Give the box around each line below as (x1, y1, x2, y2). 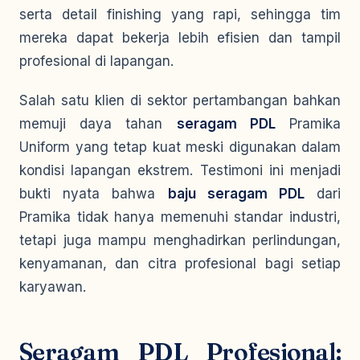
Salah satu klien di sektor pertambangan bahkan (19, 92, 341, 108)
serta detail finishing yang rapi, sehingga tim (19, 6, 341, 22)
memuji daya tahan (19, 116, 177, 132)
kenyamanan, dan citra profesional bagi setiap (19, 256, 341, 272)
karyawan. (19, 279, 86, 295)
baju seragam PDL (167, 186, 305, 202)
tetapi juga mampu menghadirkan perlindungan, (19, 232, 341, 248)
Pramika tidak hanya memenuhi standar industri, (19, 209, 341, 225)
